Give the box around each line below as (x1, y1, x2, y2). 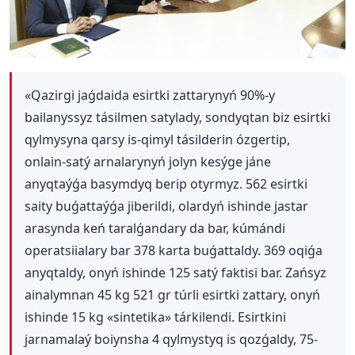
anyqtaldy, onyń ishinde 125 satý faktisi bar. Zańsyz (25, 263, 326, 281)
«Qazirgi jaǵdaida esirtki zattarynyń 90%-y (25, 86, 275, 104)
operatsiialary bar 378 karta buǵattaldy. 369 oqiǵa (25, 241, 323, 259)
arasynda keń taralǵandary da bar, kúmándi (25, 219, 285, 237)
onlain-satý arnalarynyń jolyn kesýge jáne (25, 152, 271, 170)
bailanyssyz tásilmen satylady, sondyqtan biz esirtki (25, 108, 330, 126)
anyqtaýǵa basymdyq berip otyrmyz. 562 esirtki (25, 174, 307, 193)
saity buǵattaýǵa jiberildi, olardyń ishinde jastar (25, 197, 308, 215)
